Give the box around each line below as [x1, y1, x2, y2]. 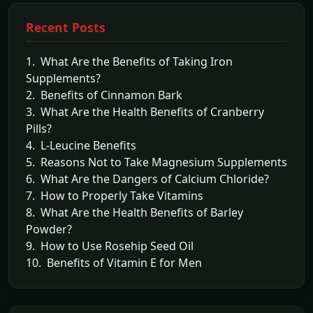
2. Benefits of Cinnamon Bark [26, 87, 182, 103]
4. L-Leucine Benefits [26, 138, 136, 153]
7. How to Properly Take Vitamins [26, 188, 203, 203]
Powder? [26, 221, 72, 237]
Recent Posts [26, 19, 105, 36]
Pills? [26, 121, 52, 136]
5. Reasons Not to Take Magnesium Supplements [26, 154, 287, 170]
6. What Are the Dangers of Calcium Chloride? [26, 171, 269, 187]
